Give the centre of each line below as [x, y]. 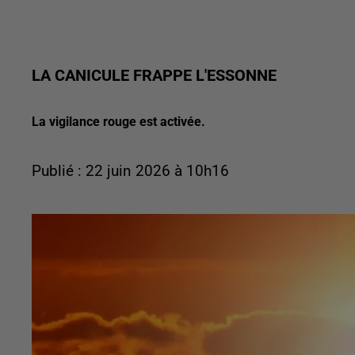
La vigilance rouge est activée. [118, 122]
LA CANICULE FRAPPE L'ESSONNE [154, 75]
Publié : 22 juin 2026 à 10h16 [130, 171]
